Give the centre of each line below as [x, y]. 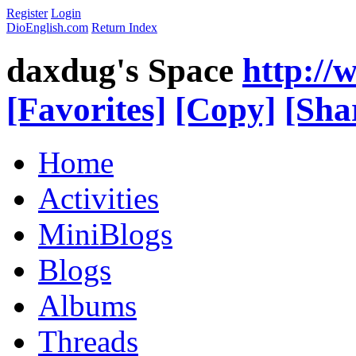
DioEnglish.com [47, 27]
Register [27, 13]
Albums [87, 305]
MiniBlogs [105, 234]
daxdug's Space [120, 70]
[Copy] [225, 109]
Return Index [124, 27]
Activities [99, 198]
